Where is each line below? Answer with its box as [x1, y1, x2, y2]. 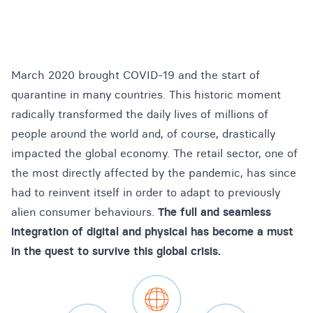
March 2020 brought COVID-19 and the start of [11, 68, 260, 82]
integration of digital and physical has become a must [11, 224, 293, 238]
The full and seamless [158, 205, 271, 219]
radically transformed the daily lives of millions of [11, 107, 268, 121]
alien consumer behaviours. [11, 205, 158, 219]
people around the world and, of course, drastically [11, 126, 275, 140]
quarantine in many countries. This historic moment [11, 87, 281, 101]
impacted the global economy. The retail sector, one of [11, 146, 298, 160]
